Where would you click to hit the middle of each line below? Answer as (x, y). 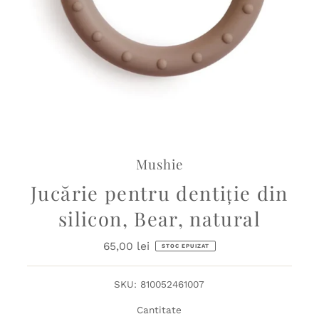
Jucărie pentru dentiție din (159, 193)
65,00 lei (127, 246)
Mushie (159, 164)
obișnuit (152, 261)
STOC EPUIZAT (185, 246)
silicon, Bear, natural (159, 219)
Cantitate (159, 310)
